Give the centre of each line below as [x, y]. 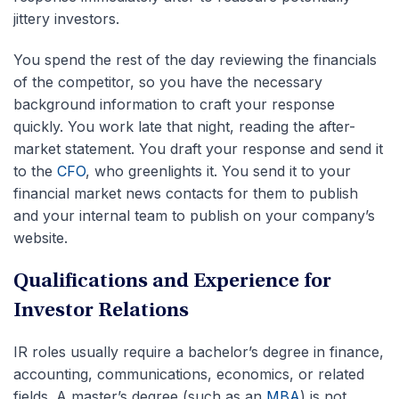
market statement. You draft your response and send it [198, 148]
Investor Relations [101, 311]
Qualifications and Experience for [172, 282]
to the [35, 171]
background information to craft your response [174, 104]
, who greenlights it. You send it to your [218, 171]
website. [41, 237]
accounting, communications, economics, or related [189, 374]
